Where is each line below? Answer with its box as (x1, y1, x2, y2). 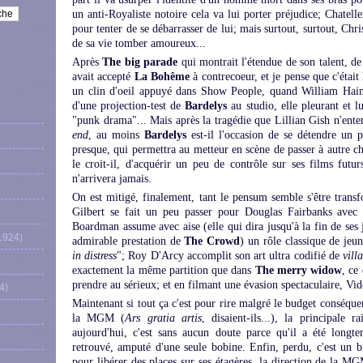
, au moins (88, 129, 144, 141)
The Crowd (184, 235, 241, 247)
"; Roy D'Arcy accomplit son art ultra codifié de (117, 250, 344, 262)
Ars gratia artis (125, 312, 202, 324)
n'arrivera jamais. (72, 173, 152, 185)
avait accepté (72, 70, 135, 83)
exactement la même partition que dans (72, 264, 255, 276)
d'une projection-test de (72, 100, 186, 112)
